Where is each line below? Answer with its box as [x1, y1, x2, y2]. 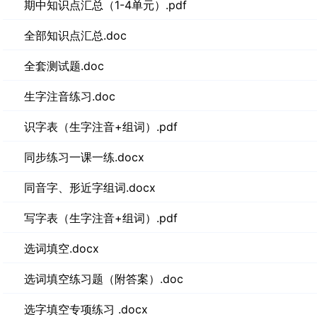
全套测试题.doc [24, 59, 104, 73]
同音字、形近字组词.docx [24, 180, 156, 195]
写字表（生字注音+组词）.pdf [24, 211, 178, 225]
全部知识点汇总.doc [24, 28, 127, 42]
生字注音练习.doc [24, 89, 115, 103]
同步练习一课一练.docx [24, 150, 144, 164]
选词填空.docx [24, 241, 99, 255]
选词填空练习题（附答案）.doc [24, 272, 183, 286]
